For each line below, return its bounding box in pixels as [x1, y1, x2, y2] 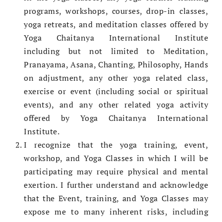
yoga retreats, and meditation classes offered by [24, 19, 208, 30]
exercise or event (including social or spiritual [24, 86, 208, 97]
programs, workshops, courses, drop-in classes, [24, 5, 208, 17]
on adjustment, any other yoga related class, [24, 72, 208, 84]
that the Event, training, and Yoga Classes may [24, 193, 208, 204]
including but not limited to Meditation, [24, 46, 208, 57]
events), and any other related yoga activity [24, 99, 208, 111]
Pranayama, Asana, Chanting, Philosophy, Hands [24, 59, 208, 70]
